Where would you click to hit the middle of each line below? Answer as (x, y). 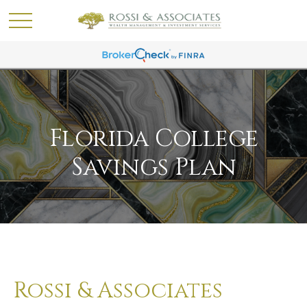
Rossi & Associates (118, 291)
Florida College (153, 139)
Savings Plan (153, 168)
